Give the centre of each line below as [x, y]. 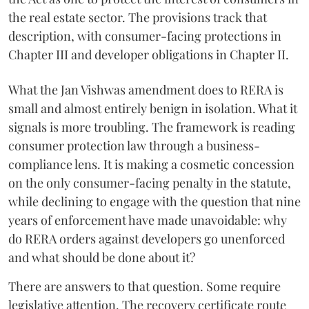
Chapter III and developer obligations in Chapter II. [149, 54]
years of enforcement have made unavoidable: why [148, 220]
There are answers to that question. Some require [144, 286]
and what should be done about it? [102, 257]
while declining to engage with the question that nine [154, 201]
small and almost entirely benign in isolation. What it [153, 108]
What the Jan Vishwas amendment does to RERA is [146, 89]
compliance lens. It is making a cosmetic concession [151, 164]
